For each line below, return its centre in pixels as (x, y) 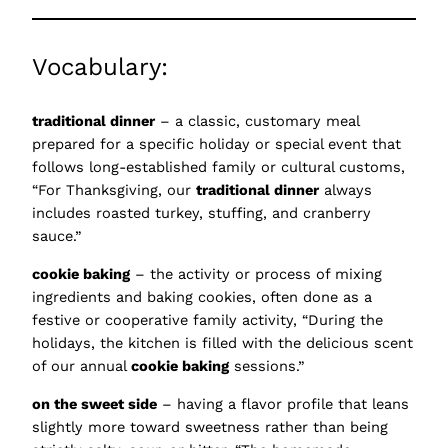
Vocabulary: (100, 67)
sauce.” (56, 236)
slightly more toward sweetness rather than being (210, 426)
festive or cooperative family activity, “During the (207, 319)
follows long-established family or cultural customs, (218, 167)
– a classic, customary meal (257, 121)
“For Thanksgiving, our (114, 190)
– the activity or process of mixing (256, 273)
